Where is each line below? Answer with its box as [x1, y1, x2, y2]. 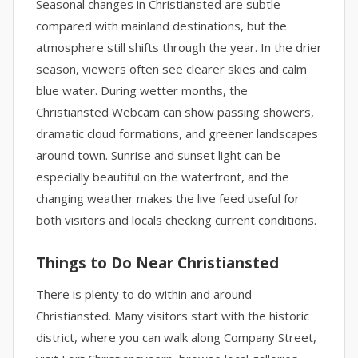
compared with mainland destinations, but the [36, 18, 287, 34]
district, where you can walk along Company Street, [36, 329, 316, 345]
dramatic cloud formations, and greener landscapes [36, 125, 318, 141]
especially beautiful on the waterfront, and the [36, 169, 289, 185]
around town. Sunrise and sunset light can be [36, 147, 280, 163]
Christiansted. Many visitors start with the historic [36, 308, 309, 324]
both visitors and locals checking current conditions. [36, 212, 316, 228]
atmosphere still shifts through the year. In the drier [36, 39, 322, 55]
